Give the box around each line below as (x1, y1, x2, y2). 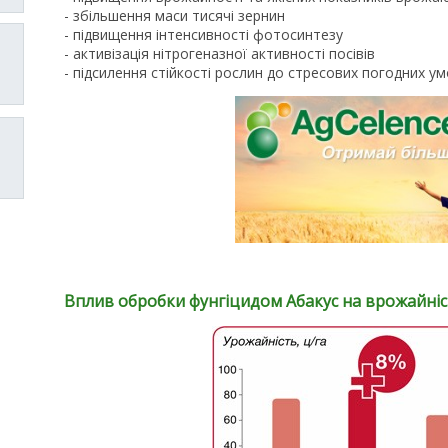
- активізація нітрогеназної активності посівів (64, 43, 375, 63)
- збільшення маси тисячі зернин (64, 5, 285, 25)
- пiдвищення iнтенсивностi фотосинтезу (64, 24, 343, 44)
